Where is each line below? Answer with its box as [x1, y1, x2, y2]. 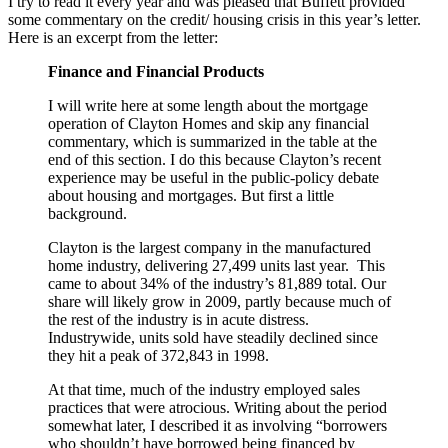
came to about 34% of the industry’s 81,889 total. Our [48, 274, 386, 292]
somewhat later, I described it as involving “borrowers [48, 416, 387, 434]
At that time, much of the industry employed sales [48, 380, 360, 398]
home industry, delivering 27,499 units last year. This [48, 256, 385, 274]
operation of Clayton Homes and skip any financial [48, 114, 369, 132]
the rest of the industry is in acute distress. [48, 310, 313, 328]
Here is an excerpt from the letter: [8, 28, 218, 46]
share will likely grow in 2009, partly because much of [48, 292, 391, 310]
